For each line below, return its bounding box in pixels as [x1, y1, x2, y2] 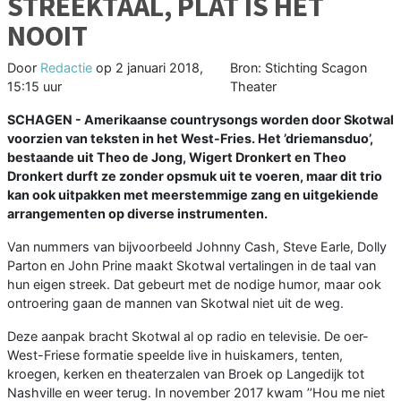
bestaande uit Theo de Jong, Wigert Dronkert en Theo [7, 149, 346, 165]
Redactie [40, 59, 92, 75]
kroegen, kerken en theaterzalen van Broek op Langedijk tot [7, 365, 364, 381]
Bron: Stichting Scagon [229, 59, 367, 75]
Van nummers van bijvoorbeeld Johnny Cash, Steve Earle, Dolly [7, 238, 387, 254]
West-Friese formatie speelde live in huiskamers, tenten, [7, 346, 343, 363]
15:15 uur [7, 78, 62, 94]
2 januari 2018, [115, 59, 203, 75]
